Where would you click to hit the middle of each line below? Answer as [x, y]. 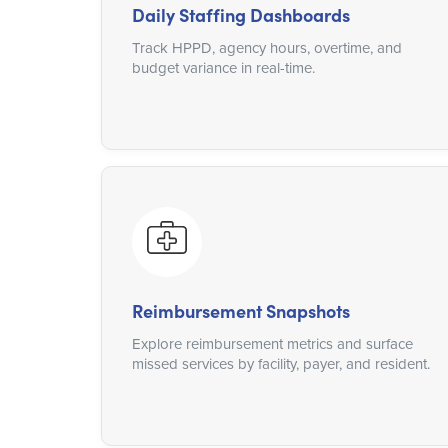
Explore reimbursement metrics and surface [272, 344]
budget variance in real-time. [223, 68]
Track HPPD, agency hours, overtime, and [266, 48]
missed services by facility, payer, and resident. [280, 364]
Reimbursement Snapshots [240, 311]
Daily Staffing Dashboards [240, 15]
